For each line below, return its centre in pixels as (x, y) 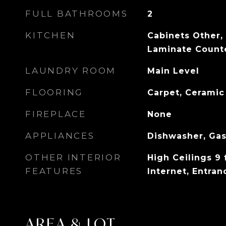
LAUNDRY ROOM (71, 71)
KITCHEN (50, 35)
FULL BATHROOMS (77, 14)
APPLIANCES (60, 136)
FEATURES (54, 171)
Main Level (173, 71)
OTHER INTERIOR (73, 157)
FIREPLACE (56, 114)
